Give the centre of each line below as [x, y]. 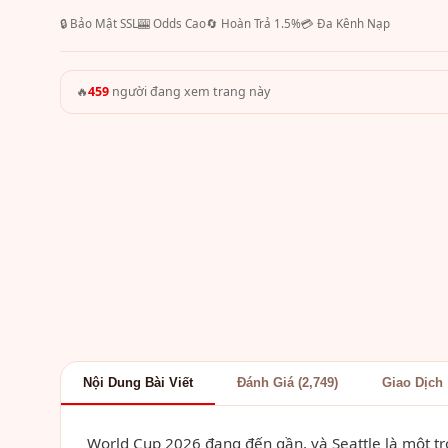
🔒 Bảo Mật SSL [99, 23]
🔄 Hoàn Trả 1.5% [253, 23]
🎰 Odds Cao [172, 23]
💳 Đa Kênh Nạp [345, 23]
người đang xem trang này [189, 91]
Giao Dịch [412, 382]
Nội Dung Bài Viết [138, 382]
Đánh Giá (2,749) [287, 382]
